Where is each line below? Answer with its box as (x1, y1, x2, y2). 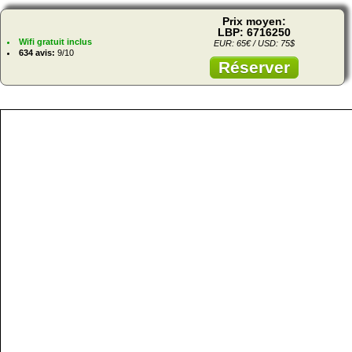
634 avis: (19, 47, 55, 57)
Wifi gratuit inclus (19, 36, 92, 46)
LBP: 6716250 (217, 25, 291, 38)
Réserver (218, 57, 290, 76)
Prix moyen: (222, 14, 286, 27)
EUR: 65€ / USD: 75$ (213, 38, 295, 48)
